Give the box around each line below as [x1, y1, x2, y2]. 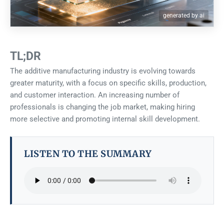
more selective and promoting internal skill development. [10, 114, 200, 124]
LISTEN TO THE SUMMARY [24, 147, 152, 159]
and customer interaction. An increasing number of [10, 90, 179, 100]
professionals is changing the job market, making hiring [10, 102, 195, 112]
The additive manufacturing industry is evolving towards [10, 66, 195, 76]
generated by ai [163, 12, 204, 19]
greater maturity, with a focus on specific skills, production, [10, 78, 206, 88]
